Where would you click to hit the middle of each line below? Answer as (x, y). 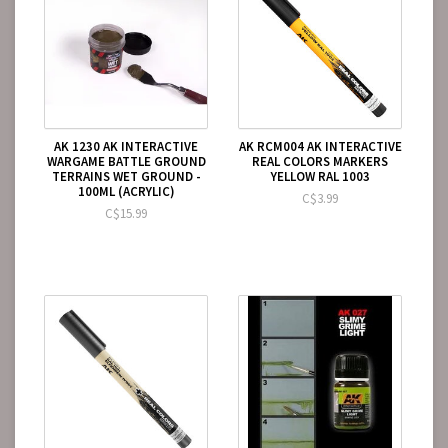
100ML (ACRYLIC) (126, 191)
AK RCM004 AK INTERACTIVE (320, 146)
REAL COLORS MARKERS (320, 161)
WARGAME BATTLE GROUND (126, 161)
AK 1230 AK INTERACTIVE (126, 146)
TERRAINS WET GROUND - (126, 176)
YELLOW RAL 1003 (320, 176)
